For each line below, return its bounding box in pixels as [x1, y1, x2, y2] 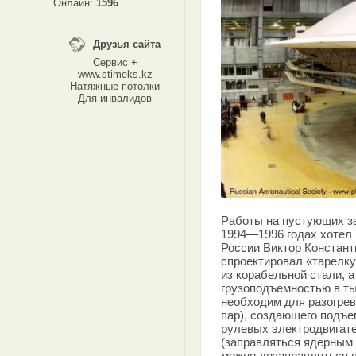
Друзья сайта [93, 38, 161, 50]
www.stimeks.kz [77, 68, 153, 80]
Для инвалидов [78, 92, 152, 104]
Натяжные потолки [70, 80, 160, 92]
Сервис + [92, 56, 137, 68]
